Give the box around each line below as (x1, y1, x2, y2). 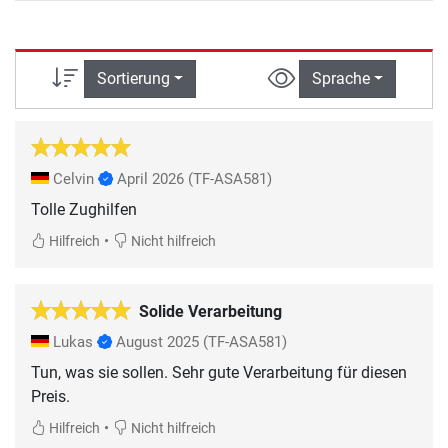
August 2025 (116, 332, 199, 351)
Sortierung (96, 69, 170, 89)
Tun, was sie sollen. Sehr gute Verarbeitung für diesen (31, 362, 407, 382)
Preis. (31, 386, 70, 406)
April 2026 (117, 169, 184, 188)
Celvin (49, 169, 98, 188)
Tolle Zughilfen (31, 199, 137, 219)
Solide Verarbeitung (139, 301, 282, 321)
